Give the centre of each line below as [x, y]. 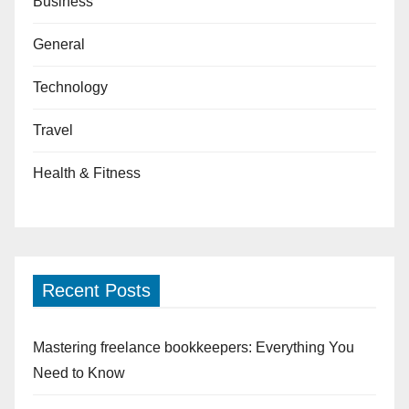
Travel [53, 131]
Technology [70, 88]
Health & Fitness [87, 173]
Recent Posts [96, 291]
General [59, 45]
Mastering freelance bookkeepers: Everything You [194, 348]
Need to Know [79, 373]
